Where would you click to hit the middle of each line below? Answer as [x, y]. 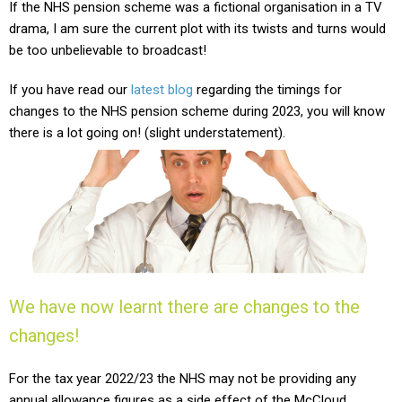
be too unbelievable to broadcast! [109, 50]
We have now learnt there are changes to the [184, 306]
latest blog [162, 90]
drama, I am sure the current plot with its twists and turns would [197, 29]
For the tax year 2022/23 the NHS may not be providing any [183, 378]
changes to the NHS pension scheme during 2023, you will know [197, 111]
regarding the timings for [269, 90]
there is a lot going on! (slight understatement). [147, 133]
